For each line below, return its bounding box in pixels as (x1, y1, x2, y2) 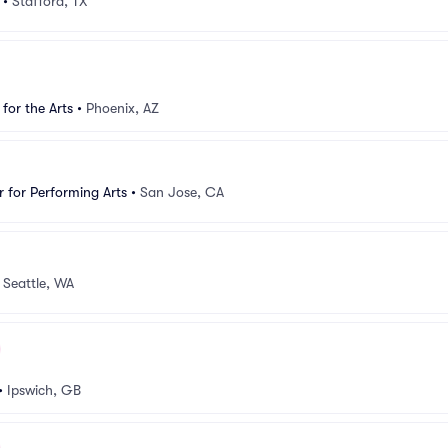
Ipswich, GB (7, 382, 81, 398)
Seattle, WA (3, 274, 74, 291)
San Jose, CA (140, 183, 224, 200)
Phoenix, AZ (86, 100, 159, 116)
